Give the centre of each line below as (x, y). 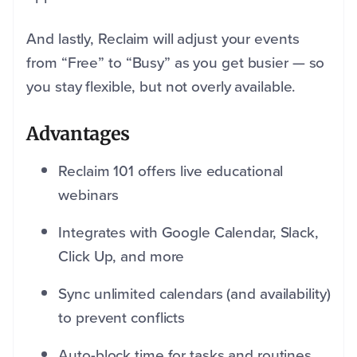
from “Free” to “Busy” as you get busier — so (176, 63)
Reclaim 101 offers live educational (171, 171)
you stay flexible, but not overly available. (163, 87)
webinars (90, 195)
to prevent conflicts (122, 318)
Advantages (78, 134)
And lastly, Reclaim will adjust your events (163, 39)
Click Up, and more (122, 257)
